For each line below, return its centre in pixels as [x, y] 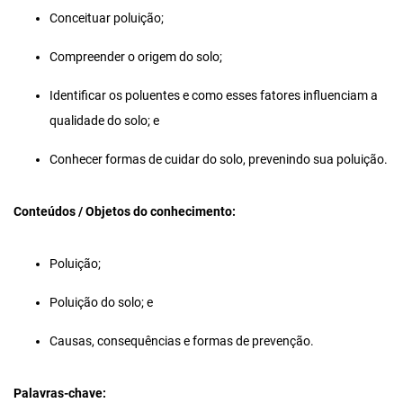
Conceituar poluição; [107, 19]
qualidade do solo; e [104, 121]
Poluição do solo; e [101, 303]
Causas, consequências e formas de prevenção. [182, 342]
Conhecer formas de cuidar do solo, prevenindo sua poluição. [219, 160]
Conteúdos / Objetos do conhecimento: [125, 212]
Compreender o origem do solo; [136, 58]
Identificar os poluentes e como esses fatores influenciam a [214, 96]
